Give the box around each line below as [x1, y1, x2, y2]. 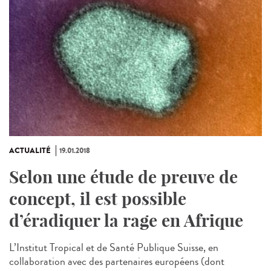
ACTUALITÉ [9, 145, 51, 157]
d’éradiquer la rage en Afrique [9, 210, 243, 232]
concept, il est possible [9, 188, 186, 210]
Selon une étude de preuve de [9, 166, 238, 188]
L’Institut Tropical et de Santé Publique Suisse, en [9, 240, 218, 256]
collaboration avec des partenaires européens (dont [9, 253, 224, 270]
